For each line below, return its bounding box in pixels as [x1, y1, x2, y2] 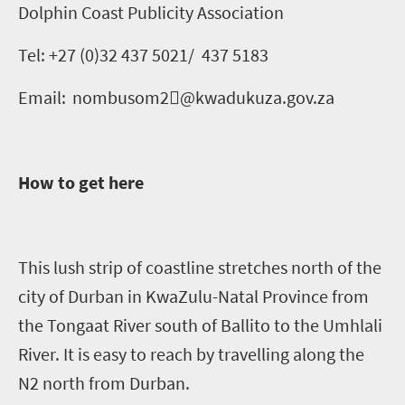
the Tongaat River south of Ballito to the [18, 313, 323, 336]
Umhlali [323, 313, 382, 336]
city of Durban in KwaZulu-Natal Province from [18, 284, 369, 307]
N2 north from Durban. [18, 371, 190, 394]
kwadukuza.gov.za [195, 85, 334, 108]
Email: [18, 85, 69, 108]
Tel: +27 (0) [18, 42, 99, 66]
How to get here [18, 170, 147, 193]
